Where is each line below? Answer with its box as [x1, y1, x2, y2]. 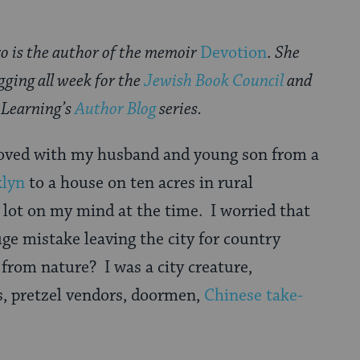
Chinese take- [204, 285, 303, 307]
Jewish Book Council [144, 71, 284, 92]
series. [156, 99, 202, 121]
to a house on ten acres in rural [25, 173, 253, 194]
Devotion [200, 43, 267, 64]
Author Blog [75, 99, 156, 121]
